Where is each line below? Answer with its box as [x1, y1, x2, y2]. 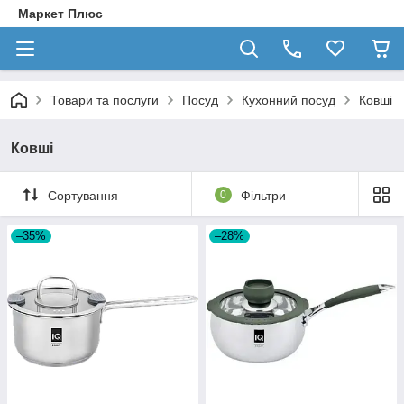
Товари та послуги [50, 93, 159, 107]
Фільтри [240, 188, 286, 203]
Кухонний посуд [242, 93, 335, 107]
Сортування [48, 188, 118, 203]
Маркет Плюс [18, 6, 103, 21]
